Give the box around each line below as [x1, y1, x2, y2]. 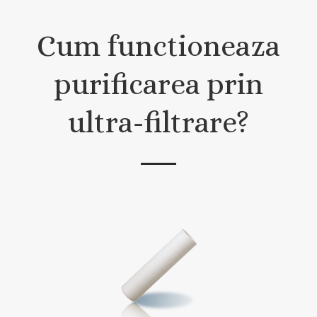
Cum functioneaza [36, 28, 280, 63]
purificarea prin [53, 67, 263, 101]
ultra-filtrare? [67, 105, 249, 139]
